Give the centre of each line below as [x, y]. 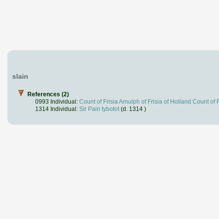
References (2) [48, 94]
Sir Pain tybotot [99, 109]
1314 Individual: [57, 109]
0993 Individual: [57, 102]
